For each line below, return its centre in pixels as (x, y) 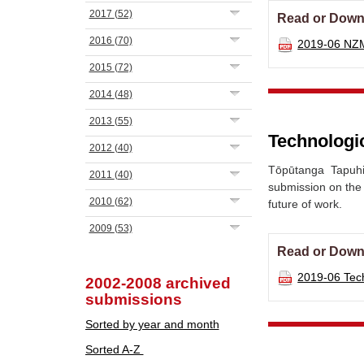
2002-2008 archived (158, 283)
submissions (133, 299)
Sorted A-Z (114, 349)
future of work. (305, 204)
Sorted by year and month (152, 324)
